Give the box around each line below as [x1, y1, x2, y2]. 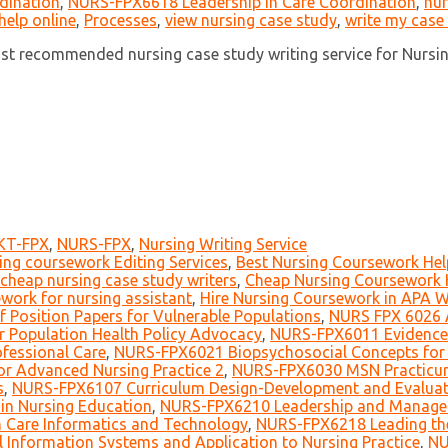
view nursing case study [165, 11, 337, 30]
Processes [84, 11, 157, 30]
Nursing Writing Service [139, 235, 307, 254]
